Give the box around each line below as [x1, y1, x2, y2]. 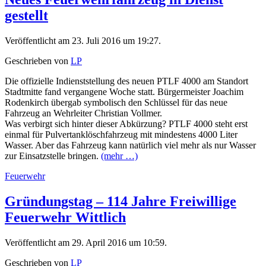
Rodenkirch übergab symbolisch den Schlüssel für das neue [5, 97, 227, 107]
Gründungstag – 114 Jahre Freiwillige [5, 193, 236, 209]
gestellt [5, 7, 48, 23]
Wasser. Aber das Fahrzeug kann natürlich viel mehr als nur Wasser [5, 140, 256, 150]
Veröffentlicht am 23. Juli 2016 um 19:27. [5, 35, 161, 46]
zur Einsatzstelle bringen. [5, 150, 101, 161]
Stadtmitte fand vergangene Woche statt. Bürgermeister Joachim [5, 86, 243, 97]
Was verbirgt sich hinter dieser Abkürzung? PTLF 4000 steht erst [5, 118, 248, 129]
